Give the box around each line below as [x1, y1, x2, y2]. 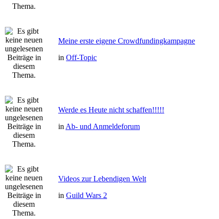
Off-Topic [66, 53, 97, 62]
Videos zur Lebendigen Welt [58, 175, 146, 183]
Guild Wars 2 [66, 191, 107, 199]
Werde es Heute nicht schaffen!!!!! [58, 106, 164, 114]
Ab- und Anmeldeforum [66, 122, 140, 131]
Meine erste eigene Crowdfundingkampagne [58, 37, 195, 45]
